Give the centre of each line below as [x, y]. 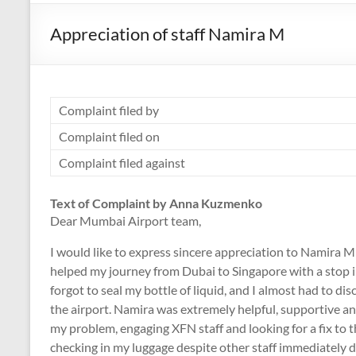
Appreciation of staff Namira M [167, 34]
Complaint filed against [122, 163]
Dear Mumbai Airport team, [126, 221]
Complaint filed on [109, 136]
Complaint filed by [109, 110]
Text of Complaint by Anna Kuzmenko [156, 203]
